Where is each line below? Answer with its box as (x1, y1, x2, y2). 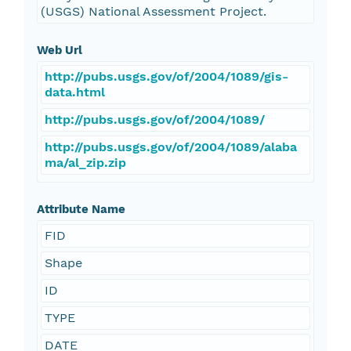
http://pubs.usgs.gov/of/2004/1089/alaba (44, 139, 297, 155)
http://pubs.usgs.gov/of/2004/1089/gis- (44, 69, 288, 85)
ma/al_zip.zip (44, 155, 126, 171)
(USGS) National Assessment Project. (40, 4, 266, 20)
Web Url (36, 43, 82, 58)
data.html (44, 85, 105, 100)
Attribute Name (36, 202, 125, 217)
